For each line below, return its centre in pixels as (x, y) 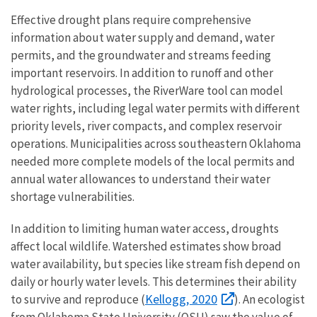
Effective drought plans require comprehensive (131, 19)
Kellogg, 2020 (181, 299)
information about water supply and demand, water (143, 37)
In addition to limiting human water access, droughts (145, 228)
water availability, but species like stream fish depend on (155, 264)
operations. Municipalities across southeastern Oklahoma (156, 143)
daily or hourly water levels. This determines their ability (154, 281)
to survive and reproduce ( (78, 299)
